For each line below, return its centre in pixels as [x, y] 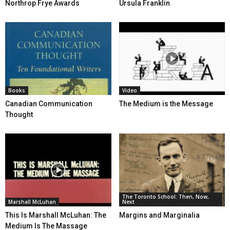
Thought [19, 114]
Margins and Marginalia [159, 215]
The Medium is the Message [166, 103]
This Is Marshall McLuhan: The [56, 215]
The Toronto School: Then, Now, [165, 197]
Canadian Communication [49, 103]
